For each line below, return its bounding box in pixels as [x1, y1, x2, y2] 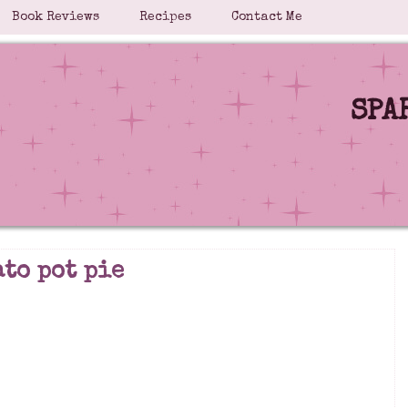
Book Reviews [12, 11, 99, 24]
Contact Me [231, 11, 302, 24]
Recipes [139, 11, 191, 24]
